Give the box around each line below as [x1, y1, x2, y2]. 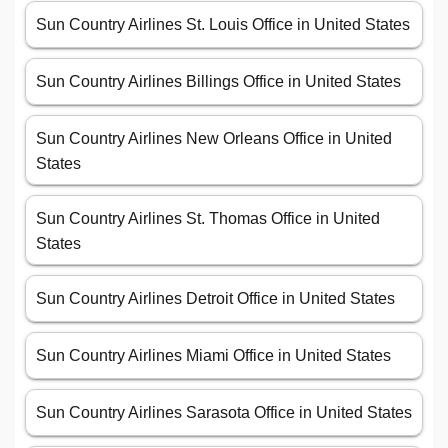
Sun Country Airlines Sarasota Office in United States [36, 404, 412, 422]
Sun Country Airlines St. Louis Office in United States [36, 16, 410, 34]
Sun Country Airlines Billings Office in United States [36, 73, 401, 91]
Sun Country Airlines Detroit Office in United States [36, 290, 395, 308]
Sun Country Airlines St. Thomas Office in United [36, 210, 380, 228]
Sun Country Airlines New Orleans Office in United [36, 130, 392, 148]
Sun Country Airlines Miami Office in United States [36, 347, 391, 365]
